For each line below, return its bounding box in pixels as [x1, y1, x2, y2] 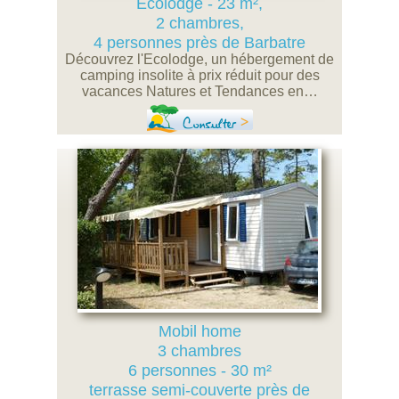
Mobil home [158, 322, 241, 340]
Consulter [182, 117, 235, 131]
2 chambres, [155, 14, 244, 32]
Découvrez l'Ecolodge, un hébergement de [65, 52, 334, 67]
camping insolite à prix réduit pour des [79, 68, 320, 83]
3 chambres [158, 342, 241, 360]
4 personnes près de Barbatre [94, 34, 305, 52]
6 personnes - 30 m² [127, 362, 272, 379]
